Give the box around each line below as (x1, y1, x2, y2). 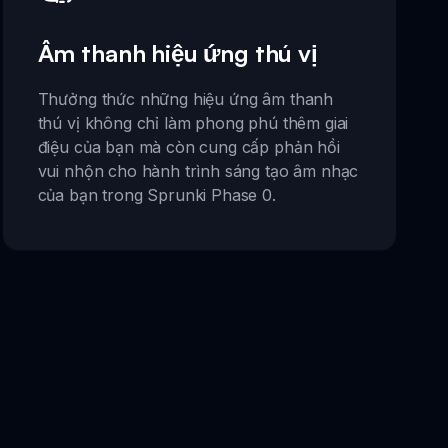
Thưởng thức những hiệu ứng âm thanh (37, 89, 334, 110)
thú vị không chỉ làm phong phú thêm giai (37, 113, 349, 134)
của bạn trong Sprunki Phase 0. (37, 185, 276, 206)
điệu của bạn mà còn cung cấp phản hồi (37, 137, 340, 158)
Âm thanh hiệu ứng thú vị (37, 38, 318, 69)
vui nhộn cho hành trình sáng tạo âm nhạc (37, 161, 359, 182)
